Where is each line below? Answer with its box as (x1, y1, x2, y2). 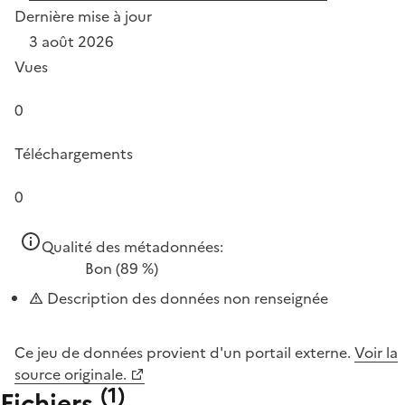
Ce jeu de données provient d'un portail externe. (14, 341, 354, 363)
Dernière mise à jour (14, 5, 152, 27)
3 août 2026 (29, 30, 114, 52)
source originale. (14, 363, 127, 385)
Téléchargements (14, 142, 133, 165)
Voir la (354, 341, 398, 363)
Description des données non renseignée (43, 287, 328, 309)
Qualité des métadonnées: (42, 235, 223, 258)
